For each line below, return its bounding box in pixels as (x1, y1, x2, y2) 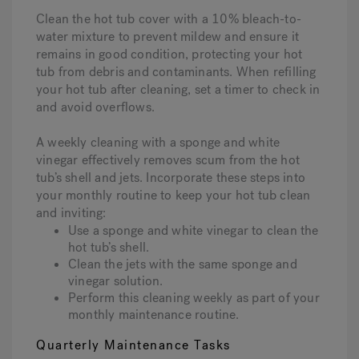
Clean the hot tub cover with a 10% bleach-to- (36, 10, 302, 27)
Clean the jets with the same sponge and (68, 256, 297, 272)
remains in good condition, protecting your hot (36, 46, 303, 63)
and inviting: (36, 204, 107, 221)
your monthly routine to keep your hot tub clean (36, 187, 311, 204)
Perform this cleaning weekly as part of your (68, 289, 320, 306)
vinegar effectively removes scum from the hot (36, 151, 301, 168)
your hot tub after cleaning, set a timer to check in (36, 81, 321, 98)
